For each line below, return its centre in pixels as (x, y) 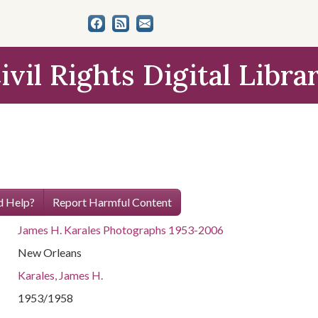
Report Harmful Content (112, 202)
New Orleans (50, 252)
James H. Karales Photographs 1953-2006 (121, 230)
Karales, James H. (61, 275)
